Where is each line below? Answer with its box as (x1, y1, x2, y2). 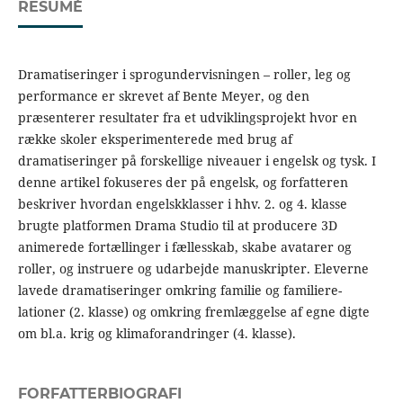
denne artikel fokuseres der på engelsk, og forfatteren (17, 174, 348, 192)
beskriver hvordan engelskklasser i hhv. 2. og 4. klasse (17, 195, 347, 213)
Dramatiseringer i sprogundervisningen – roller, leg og (17, 66, 351, 84)
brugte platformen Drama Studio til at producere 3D (17, 217, 337, 235)
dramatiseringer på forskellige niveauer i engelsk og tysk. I (17, 152, 376, 170)
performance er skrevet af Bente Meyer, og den (17, 87, 309, 105)
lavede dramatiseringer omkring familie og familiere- (17, 282, 342, 300)
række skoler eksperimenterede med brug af (17, 130, 292, 148)
